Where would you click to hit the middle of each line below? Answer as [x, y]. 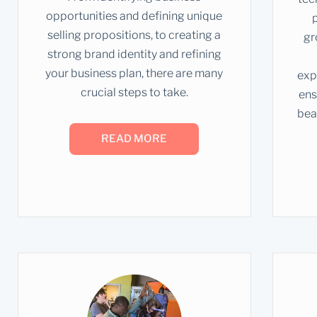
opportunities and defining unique [134, 16]
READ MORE [134, 139]
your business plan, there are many [134, 74]
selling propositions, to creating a [134, 35]
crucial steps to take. [134, 93]
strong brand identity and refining [134, 54]
